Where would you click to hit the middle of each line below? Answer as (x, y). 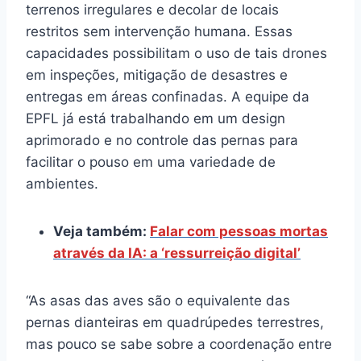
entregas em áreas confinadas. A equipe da (168, 97)
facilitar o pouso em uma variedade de (151, 162)
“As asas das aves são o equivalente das (158, 301)
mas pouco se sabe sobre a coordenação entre (179, 344)
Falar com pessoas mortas (239, 232)
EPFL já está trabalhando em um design (156, 119)
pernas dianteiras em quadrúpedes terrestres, (175, 323)
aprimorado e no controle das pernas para (162, 141)
